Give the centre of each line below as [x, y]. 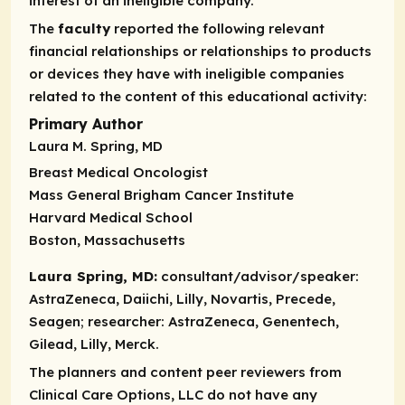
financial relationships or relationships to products [200, 52]
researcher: [126, 321]
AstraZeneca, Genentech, [252, 321]
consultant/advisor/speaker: [260, 276]
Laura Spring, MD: [93, 276]
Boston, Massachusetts [107, 240]
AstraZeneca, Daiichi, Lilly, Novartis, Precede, [182, 298]
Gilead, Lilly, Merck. [94, 344]
